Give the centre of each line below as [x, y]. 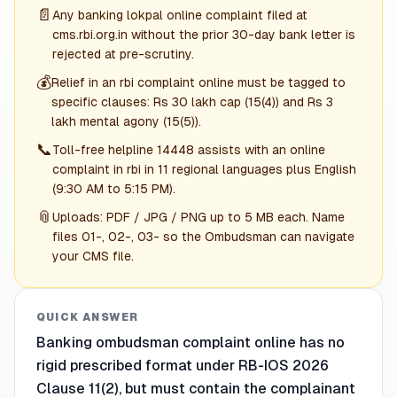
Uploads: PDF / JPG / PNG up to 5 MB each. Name [198, 217]
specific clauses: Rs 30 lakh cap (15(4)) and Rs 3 [192, 102]
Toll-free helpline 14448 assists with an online [189, 150]
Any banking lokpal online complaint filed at [180, 15]
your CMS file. [93, 256]
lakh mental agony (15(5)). [126, 121]
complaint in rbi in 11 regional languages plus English [204, 169]
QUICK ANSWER [88, 317]
